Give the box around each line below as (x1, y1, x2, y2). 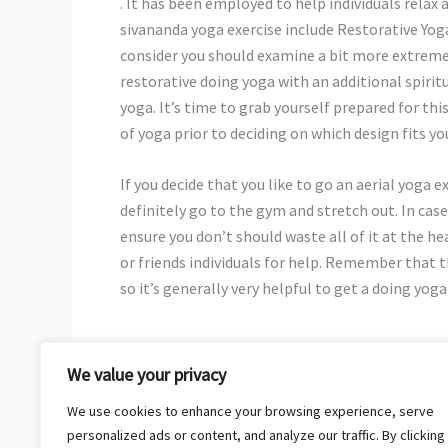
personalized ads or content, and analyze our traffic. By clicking (67, 426, 445, 444)
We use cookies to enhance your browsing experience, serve (67, 402, 434, 420)
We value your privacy (67, 363, 226, 386)
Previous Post (89, 384, 198, 405)
